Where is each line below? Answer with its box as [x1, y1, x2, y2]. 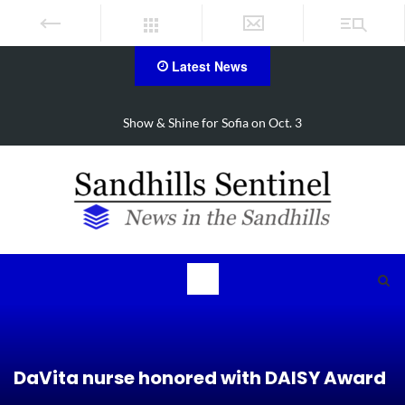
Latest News [168, 57, 248, 75]
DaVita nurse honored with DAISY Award [14, 365, 386, 391]
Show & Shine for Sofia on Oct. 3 [122, 115, 301, 130]
